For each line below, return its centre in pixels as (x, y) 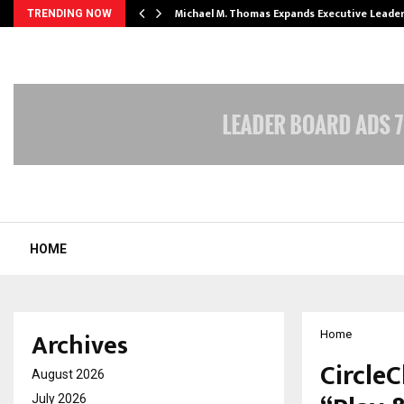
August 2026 (68, 374)
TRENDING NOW (69, 14)
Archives (80, 345)
